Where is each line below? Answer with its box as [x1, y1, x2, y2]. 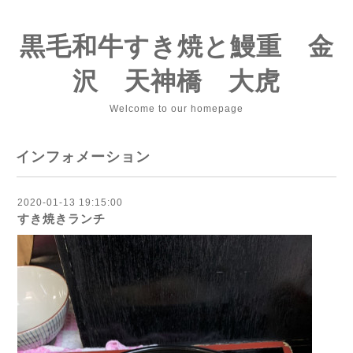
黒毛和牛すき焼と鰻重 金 [19, 32, 334, 61]
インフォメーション [16, 149, 150, 165]
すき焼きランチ [17, 212, 106, 225]
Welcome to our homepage [110, 103, 243, 114]
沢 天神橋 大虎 [72, 67, 281, 95]
